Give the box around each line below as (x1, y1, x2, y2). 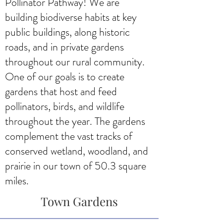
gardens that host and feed (5, 83, 117, 99)
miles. (5, 172, 29, 188)
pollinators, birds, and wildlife (5, 98, 124, 114)
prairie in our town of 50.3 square (5, 158, 146, 173)
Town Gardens (41, 193, 118, 209)
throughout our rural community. (5, 54, 145, 69)
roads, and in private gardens (5, 39, 124, 55)
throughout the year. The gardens (5, 113, 145, 129)
